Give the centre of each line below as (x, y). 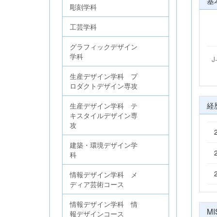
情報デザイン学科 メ (104, 174)
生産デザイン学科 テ (104, 106)
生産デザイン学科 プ (104, 76)
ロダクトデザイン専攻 (104, 86)
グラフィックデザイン (104, 46)
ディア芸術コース (97, 184)
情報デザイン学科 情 (104, 204)
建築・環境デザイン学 (104, 145)
